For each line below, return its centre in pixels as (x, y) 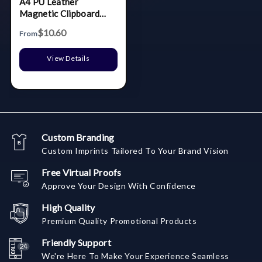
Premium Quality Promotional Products (119, 220)
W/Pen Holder (48, 25)
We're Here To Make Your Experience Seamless (135, 256)
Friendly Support (76, 242)
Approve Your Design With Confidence (119, 185)
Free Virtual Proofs (82, 172)
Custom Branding (78, 137)
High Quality (68, 207)
